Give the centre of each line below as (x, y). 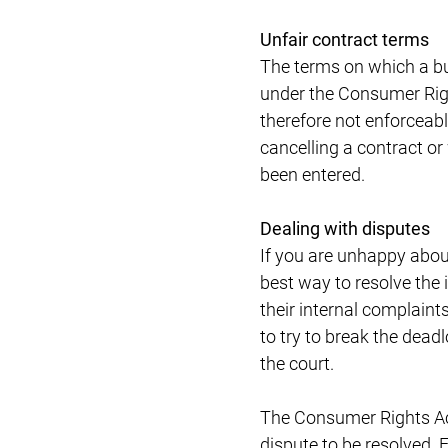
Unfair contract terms (344, 39)
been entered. (312, 174)
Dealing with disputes (344, 228)
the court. (296, 363)
